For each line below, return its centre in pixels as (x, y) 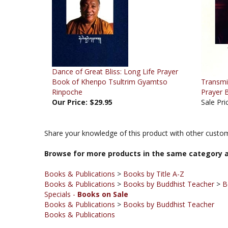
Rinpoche (67, 76)
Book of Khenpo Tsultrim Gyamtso (110, 65)
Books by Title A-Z (154, 158)
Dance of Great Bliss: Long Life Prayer (115, 55)
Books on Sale (103, 178)
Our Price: (70, 86)
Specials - (61, 178)
